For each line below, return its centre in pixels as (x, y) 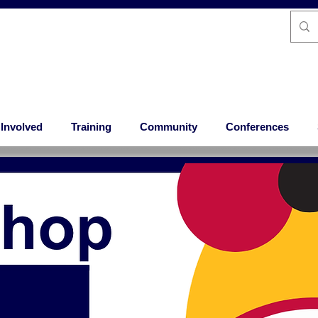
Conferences (257, 126)
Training (91, 126)
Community (168, 126)
